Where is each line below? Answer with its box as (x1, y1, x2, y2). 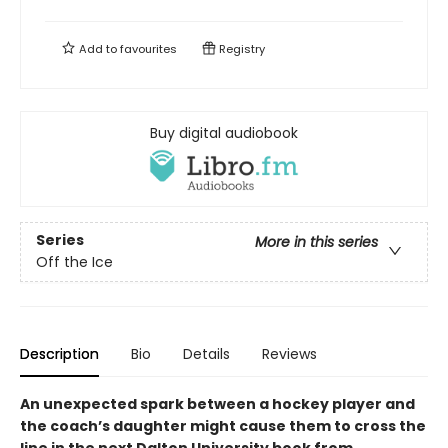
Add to (76, 40, 120, 57)
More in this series (255, 232, 378, 253)
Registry (216, 40, 265, 57)
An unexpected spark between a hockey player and (20, 394, 415, 415)
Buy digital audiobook (150, 122, 298, 143)
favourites (120, 40, 177, 57)
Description (20, 344, 99, 365)
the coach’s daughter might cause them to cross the (20, 416, 426, 437)
